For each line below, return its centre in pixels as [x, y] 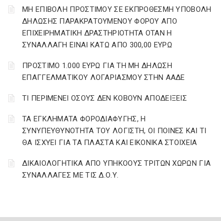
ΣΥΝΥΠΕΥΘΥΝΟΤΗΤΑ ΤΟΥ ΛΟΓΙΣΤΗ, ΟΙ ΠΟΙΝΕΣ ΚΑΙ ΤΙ [114, 131]
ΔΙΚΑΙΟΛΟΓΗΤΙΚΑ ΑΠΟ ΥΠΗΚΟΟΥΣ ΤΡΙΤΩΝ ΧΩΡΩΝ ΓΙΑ [117, 163]
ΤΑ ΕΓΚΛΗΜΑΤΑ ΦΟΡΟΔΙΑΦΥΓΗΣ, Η [84, 119]
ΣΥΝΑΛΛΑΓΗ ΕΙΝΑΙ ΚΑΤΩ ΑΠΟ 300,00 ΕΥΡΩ [97, 45]
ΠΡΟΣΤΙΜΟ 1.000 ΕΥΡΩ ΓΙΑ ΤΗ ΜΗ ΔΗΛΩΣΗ [97, 66]
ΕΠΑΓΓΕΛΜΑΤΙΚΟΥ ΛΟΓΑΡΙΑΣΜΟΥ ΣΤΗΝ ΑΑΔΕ [104, 77]
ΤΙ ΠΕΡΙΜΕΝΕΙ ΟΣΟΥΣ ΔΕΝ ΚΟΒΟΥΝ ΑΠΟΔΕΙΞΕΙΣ [105, 98]
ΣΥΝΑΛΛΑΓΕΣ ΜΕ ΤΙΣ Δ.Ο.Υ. [71, 175]
